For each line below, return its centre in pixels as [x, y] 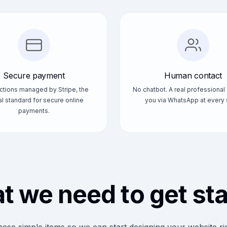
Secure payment [34, 75]
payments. [34, 111]
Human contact [193, 75]
